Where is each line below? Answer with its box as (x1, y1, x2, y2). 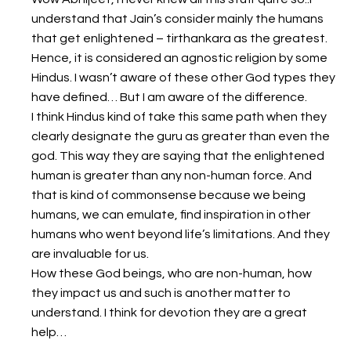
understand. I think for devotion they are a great (31, 306, 307, 320)
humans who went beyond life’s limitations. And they (31, 228, 330, 241)
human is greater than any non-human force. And (31, 169, 312, 183)
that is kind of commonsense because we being (31, 189, 306, 202)
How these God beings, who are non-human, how (31, 267, 312, 280)
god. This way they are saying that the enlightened (31, 150, 324, 163)
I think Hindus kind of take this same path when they (31, 110, 327, 124)
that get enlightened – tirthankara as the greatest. (31, 32, 327, 45)
